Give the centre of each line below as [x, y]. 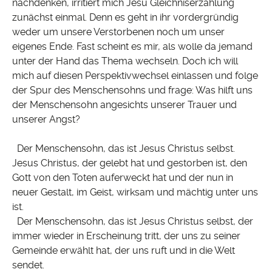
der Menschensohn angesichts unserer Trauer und [124, 105]
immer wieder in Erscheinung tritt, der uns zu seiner [126, 236]
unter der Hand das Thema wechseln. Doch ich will [125, 61]
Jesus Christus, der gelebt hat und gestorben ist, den [130, 163]
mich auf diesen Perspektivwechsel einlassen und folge [135, 76]
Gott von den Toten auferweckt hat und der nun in [123, 178]
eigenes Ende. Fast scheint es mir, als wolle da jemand [132, 47]
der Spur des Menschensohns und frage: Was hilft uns [132, 90]
